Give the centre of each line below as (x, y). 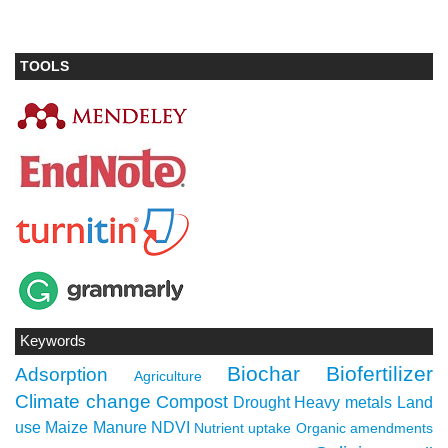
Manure (119, 428)
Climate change (83, 401)
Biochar (264, 374)
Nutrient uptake (243, 428)
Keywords (53, 340)
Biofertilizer (380, 374)
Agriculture (167, 376)
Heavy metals (343, 403)
